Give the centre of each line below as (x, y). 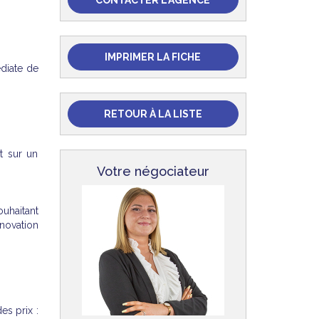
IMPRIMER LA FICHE (153, 57)
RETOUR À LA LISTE (153, 114)
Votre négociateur (153, 171)
